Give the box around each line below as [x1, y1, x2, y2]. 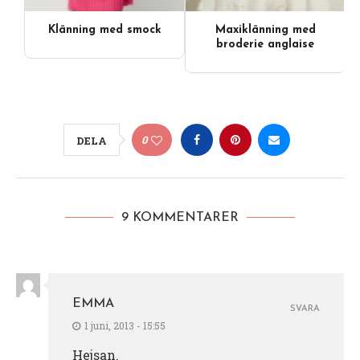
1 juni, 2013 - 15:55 [84, 318, 166, 332]
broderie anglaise [216, 38, 314, 51]
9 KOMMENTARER [121, 211, 239, 224]
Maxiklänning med [215, 23, 316, 36]
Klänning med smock [47, 23, 162, 36]
